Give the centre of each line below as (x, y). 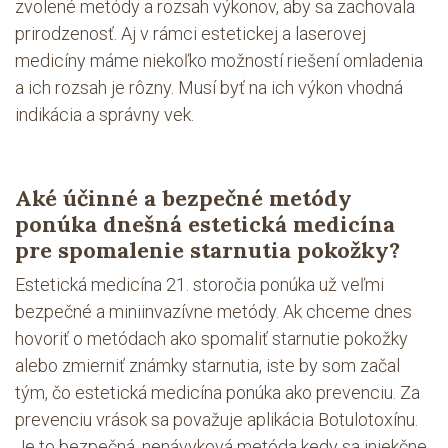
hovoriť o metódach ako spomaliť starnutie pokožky (211, 338)
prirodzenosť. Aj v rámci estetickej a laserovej (190, 33)
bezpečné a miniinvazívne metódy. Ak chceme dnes (213, 311)
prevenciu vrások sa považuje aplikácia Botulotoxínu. (216, 419)
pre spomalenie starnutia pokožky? (207, 250)
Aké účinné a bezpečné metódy (183, 198)
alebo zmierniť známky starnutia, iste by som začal (207, 365)
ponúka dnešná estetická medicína (205, 224)
